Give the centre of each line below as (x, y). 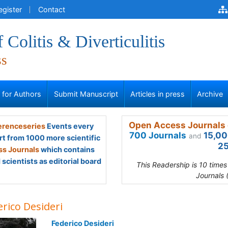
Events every (69, 126)
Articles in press (158, 94)
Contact (52, 9)
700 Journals (158, 135)
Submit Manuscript (86, 94)
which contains (67, 149)
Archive (210, 94)
